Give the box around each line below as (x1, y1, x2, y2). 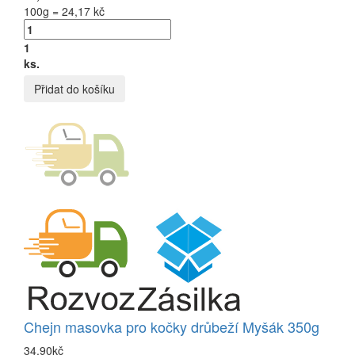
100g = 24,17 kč (24, 2, 105, 19)
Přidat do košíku (34, 80, 115, 97)
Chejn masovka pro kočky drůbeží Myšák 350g (24, 315, 319, 337)
